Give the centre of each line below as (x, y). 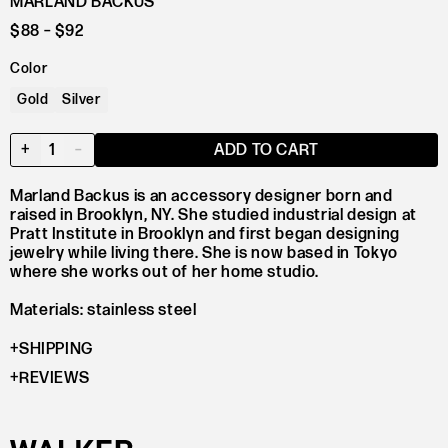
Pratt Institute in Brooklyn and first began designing (205, 234)
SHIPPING (55, 350)
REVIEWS (54, 379)
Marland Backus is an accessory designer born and (201, 196)
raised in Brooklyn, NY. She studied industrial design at (213, 215)
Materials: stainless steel (103, 311)
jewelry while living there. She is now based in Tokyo (204, 253)
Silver (81, 99)
